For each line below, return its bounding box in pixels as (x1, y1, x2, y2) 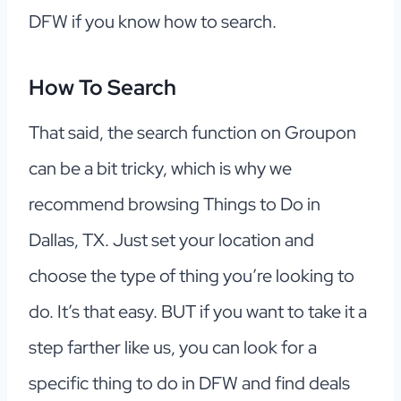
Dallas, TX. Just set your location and (29, 228, 314, 252)
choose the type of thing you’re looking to (29, 264, 354, 288)
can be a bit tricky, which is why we (29, 157, 292, 181)
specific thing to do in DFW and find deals (29, 371, 350, 396)
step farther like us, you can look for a (29, 336, 317, 360)
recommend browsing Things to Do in (29, 192, 320, 217)
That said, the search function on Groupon (29, 121, 356, 145)
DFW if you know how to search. (29, 10, 280, 34)
